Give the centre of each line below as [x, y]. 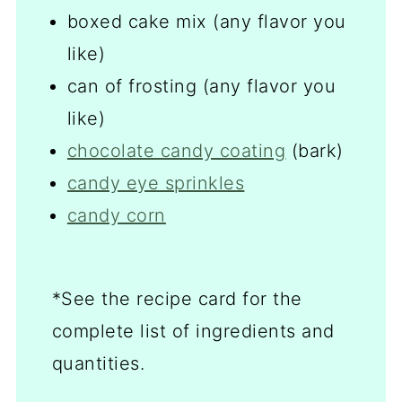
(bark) [315, 151]
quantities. [98, 363]
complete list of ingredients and [193, 331]
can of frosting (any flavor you [201, 86]
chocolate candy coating [176, 151]
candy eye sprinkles [156, 183]
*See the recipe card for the [177, 299]
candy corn [116, 215]
